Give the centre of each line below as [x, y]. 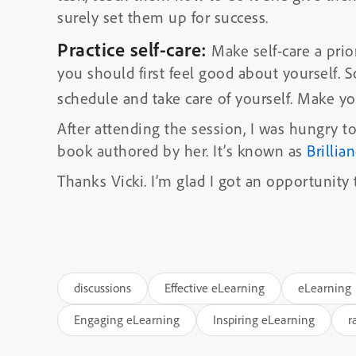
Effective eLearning [215, 288]
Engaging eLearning [127, 319]
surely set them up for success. [163, 17]
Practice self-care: [132, 49]
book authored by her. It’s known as [182, 151]
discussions [103, 288]
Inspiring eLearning [264, 319]
